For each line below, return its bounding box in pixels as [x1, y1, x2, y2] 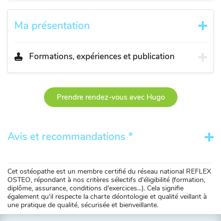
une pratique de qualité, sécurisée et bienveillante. [7, 200, 158, 210]
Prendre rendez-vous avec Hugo [56, 92, 165, 102]
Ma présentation [14, 18, 90, 33]
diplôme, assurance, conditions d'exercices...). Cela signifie [7, 184, 184, 193]
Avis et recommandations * [7, 130, 133, 144]
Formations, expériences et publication [29, 50, 175, 62]
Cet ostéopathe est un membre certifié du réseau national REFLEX [7, 167, 211, 176]
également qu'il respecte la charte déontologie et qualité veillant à [7, 192, 207, 201]
